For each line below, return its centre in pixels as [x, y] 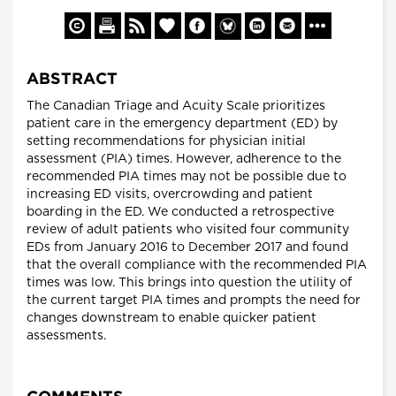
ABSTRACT [72, 80]
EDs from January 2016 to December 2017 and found [187, 248]
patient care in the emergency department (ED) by [182, 124]
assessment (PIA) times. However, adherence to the [184, 160]
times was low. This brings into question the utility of [189, 283]
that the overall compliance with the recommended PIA [197, 266]
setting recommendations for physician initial [166, 142]
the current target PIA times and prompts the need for [194, 301]
